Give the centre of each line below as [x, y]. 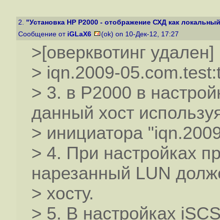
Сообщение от [43, 34]
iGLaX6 [79, 34]
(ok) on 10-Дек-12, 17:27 [141, 34]
